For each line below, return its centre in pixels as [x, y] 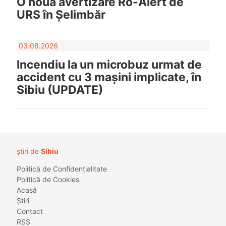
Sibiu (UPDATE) [60, 90]
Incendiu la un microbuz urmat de [109, 65]
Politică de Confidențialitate [62, 169]
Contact [30, 211]
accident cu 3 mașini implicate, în [109, 77]
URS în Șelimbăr [61, 14]
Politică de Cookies [48, 180]
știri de [29, 151]
